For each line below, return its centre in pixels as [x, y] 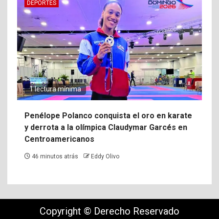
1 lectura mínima [55, 89]
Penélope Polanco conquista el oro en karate [108, 115]
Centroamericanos [59, 139]
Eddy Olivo [105, 156]
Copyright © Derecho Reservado [109, 211]
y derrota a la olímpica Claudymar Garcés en [106, 127]
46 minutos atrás [55, 156]
